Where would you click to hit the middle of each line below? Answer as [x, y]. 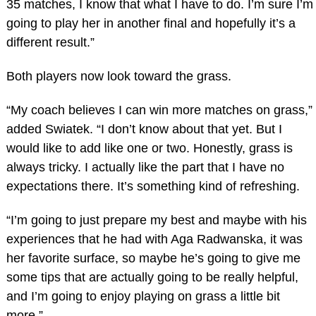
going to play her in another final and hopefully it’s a [151, 24]
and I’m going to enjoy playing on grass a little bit [143, 296]
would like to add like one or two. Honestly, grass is [149, 148]
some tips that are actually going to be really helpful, [152, 277]
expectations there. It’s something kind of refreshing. [153, 186]
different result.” [50, 43]
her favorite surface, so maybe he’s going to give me [153, 258]
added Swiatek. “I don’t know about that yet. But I [144, 129]
